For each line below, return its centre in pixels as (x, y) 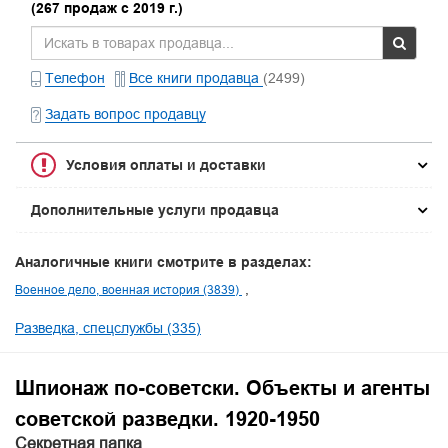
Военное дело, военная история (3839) (128, 289)
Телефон (75, 77)
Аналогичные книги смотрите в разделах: (163, 261)
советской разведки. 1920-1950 (167, 418)
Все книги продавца (196, 77)
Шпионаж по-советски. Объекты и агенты (222, 387)
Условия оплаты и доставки (166, 164)
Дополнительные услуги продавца (155, 209)
